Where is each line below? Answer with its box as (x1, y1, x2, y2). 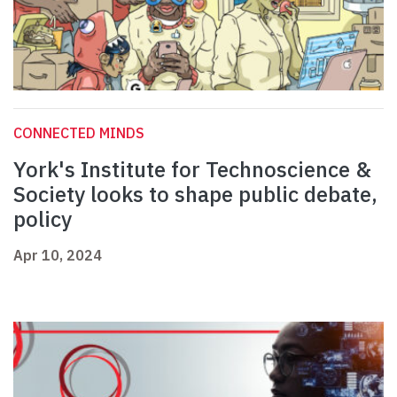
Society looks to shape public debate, (13, 180, 378, 209)
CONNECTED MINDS (13, 124, 144, 143)
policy (13, 205, 72, 234)
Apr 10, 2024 (13, 246, 102, 265)
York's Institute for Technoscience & (13, 155, 371, 184)
